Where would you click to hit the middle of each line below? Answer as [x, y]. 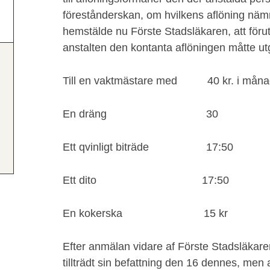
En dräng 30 [140, 114]
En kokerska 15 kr [145, 213]
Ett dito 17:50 [146, 180]
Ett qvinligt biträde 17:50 [148, 147]
